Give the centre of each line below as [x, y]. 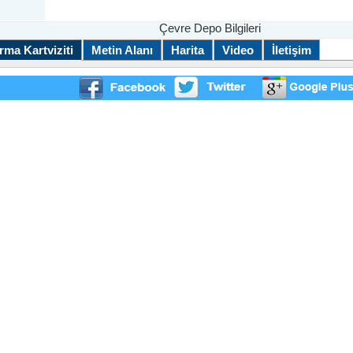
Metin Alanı [122, 50]
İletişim [292, 50]
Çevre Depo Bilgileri [210, 28]
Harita [188, 50]
